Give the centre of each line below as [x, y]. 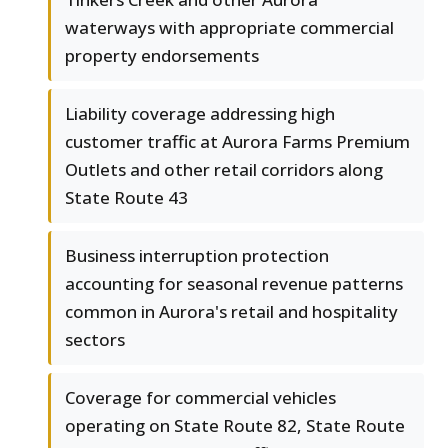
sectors [95, 340]
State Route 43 [126, 198]
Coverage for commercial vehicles [200, 398]
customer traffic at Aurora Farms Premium [237, 142]
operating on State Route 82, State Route [235, 426]
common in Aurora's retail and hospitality [231, 312]
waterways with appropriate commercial [229, 28]
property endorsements [162, 56]
